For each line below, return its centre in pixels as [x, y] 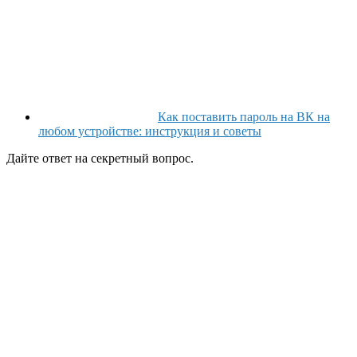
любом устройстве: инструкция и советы [150, 131]
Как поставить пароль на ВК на [244, 117]
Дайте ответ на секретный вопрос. [100, 159]
